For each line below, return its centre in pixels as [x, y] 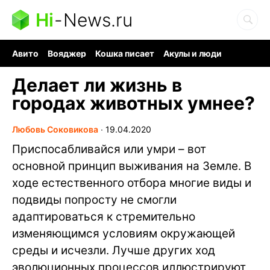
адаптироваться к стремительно [104, 217]
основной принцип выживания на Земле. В [132, 166]
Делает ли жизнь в [97, 85]
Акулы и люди [193, 53]
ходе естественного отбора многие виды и [132, 183]
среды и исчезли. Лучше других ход [114, 250]
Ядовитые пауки [194, 64]
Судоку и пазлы [117, 64]
